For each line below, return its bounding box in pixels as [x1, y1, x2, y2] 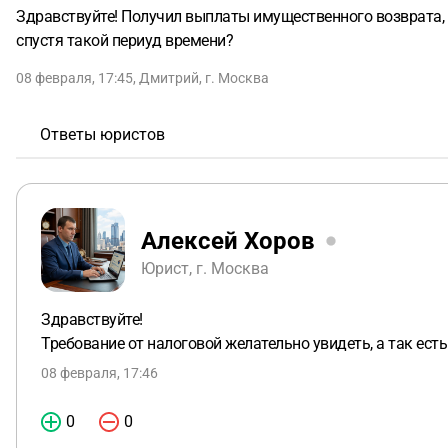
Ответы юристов [40, 125, 165, 144]
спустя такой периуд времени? [16, 31, 233, 50]
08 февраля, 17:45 [16, 70, 133, 86]
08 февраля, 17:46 [41, 365, 158, 381]
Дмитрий [139, 70, 199, 86]
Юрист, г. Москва [141, 258, 269, 278]
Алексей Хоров [141, 226, 315, 255]
